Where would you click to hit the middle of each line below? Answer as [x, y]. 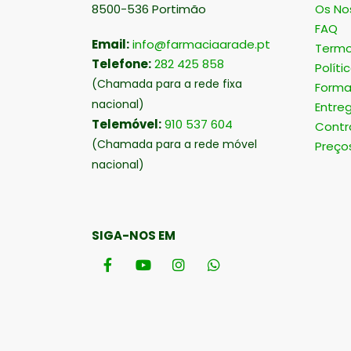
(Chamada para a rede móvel [174, 144]
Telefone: [121, 63]
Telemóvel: [127, 124]
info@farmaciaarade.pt [201, 44]
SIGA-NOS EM [134, 235]
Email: [110, 44]
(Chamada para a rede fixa [167, 83]
